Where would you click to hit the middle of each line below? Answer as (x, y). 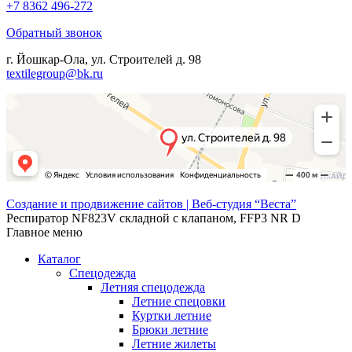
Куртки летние (172, 316)
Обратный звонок (54, 33)
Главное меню (44, 233)
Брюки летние (170, 330)
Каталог (59, 259)
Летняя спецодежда (153, 288)
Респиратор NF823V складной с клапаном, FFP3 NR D (154, 218)
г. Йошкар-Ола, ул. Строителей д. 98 (104, 60)
